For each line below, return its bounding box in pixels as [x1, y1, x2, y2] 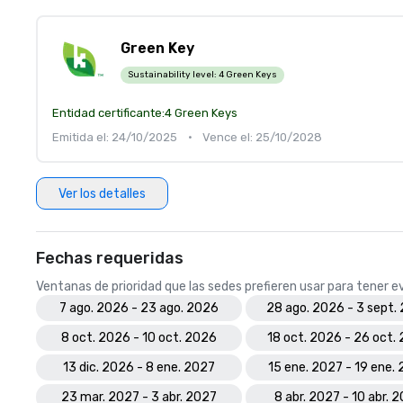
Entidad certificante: [52, 106, 165, 120]
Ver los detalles [58, 185, 146, 201]
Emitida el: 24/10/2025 [52, 130, 177, 144]
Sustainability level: [128, 68, 219, 80]
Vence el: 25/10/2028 [202, 130, 322, 144]
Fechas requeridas [36, 248, 184, 268]
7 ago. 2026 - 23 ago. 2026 [59, 300, 219, 316]
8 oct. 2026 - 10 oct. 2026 [61, 330, 217, 345]
